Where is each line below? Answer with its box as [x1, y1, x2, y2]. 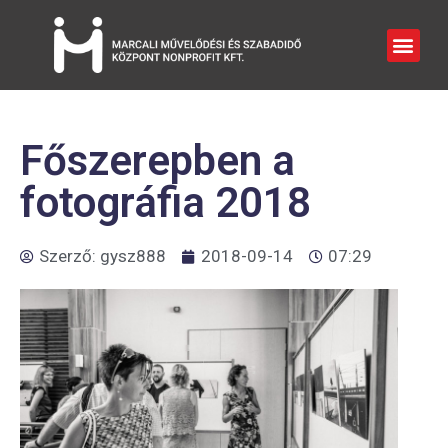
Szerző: [39, 246, 100, 266]
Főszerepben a [20, 136, 295, 185]
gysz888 [100, 246, 166, 266]
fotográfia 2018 [20, 178, 311, 227]
